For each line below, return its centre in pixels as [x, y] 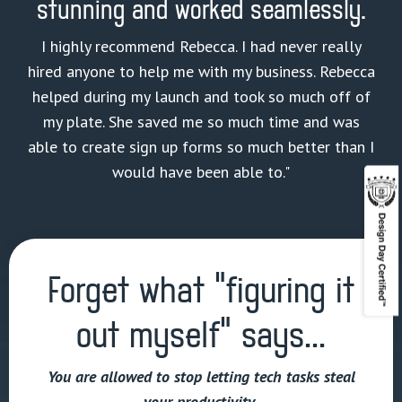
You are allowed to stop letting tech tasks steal [201, 377]
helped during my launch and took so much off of [201, 97]
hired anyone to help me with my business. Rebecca [201, 72]
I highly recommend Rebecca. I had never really [201, 47]
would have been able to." [201, 172]
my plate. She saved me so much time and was [201, 122]
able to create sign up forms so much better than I [201, 147]
